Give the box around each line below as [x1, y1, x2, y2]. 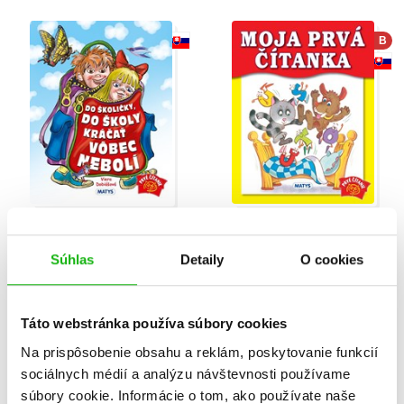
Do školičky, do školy [29, 222, 173, 240]
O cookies [299, 252, 364, 268]
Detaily [179, 252, 225, 268]
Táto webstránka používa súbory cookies [21, 316, 288, 332]
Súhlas [50, 252, 95, 268]
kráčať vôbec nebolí [34, 242, 168, 260]
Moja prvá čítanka [243, 222, 363, 240]
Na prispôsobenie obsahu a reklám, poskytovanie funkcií [21, 344, 378, 360]
